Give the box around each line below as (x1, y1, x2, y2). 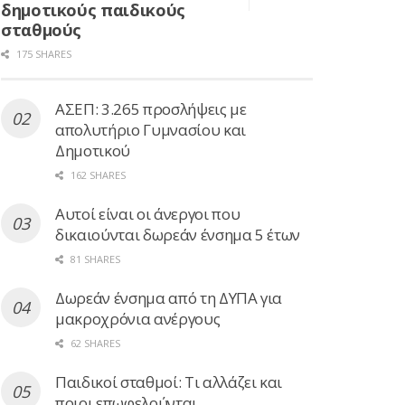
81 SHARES (68, 251, 120, 266)
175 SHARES (14, 46, 71, 61)
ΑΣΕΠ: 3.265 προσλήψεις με (55, 98, 247, 119)
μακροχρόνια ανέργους (55, 307, 221, 329)
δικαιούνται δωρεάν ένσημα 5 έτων (55, 223, 301, 245)
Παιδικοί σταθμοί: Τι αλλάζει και (55, 371, 283, 392)
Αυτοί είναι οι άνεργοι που (55, 202, 240, 224)
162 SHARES (68, 167, 126, 182)
